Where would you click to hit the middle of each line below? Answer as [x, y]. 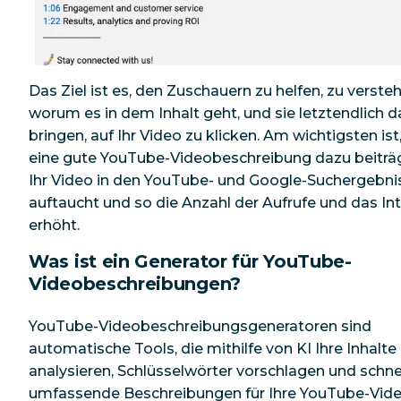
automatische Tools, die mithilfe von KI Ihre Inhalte [213, 348]
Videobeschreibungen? [135, 284]
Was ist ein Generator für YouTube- [190, 262]
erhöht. [54, 226]
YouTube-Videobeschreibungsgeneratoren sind [200, 326]
